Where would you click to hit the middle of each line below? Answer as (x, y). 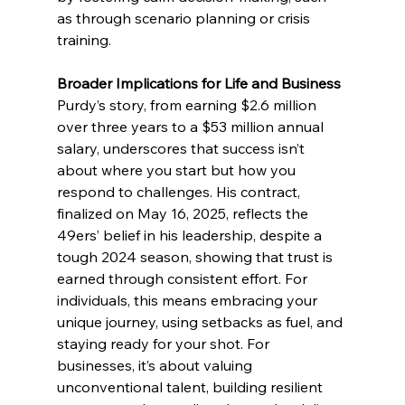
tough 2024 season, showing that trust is (196, 257)
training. (84, 40)
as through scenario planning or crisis (185, 19)
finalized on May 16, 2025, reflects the (184, 214)
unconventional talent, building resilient (191, 387)
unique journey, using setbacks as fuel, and (201, 322)
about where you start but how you (178, 170)
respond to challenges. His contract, (180, 192)
